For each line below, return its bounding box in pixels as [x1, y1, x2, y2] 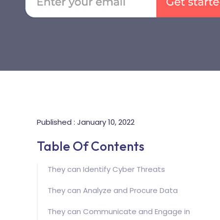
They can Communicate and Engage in [47, 206, 190, 217]
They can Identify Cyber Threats [47, 164, 165, 175]
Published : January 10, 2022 [36, 116, 135, 127]
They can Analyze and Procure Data [47, 185, 178, 195]
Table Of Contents [36, 137, 144, 154]
